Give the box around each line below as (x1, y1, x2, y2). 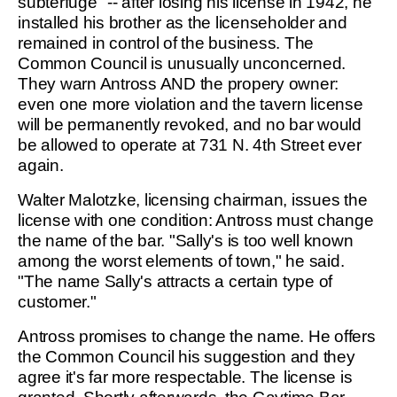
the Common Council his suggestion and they (18, 347, 355, 366)
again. (18, 156, 64, 175)
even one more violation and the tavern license (18, 95, 363, 113)
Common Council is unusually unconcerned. (18, 54, 346, 73)
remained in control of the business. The (18, 34, 314, 52)
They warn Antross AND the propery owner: (18, 74, 339, 93)
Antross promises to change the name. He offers (18, 327, 376, 346)
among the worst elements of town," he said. (18, 252, 345, 270)
